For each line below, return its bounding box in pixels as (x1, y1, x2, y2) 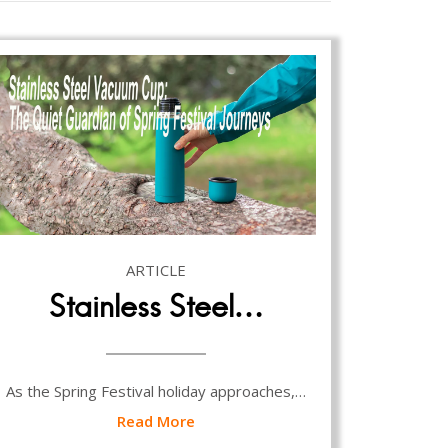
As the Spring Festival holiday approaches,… (6, 380, 306, 401)
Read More (117, 410, 195, 431)
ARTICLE (126, 259, 186, 280)
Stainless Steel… (48, 287, 264, 325)
